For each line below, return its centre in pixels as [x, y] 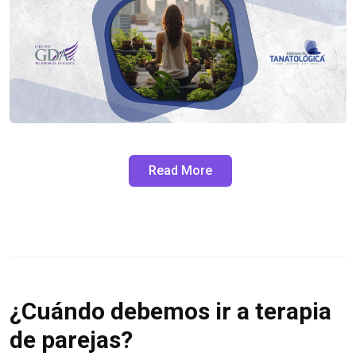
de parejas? [71, 339]
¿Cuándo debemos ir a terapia [170, 311]
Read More [180, 170]
